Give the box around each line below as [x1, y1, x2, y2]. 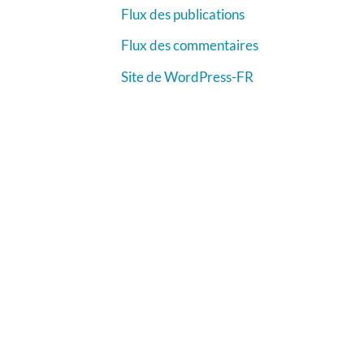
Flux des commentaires [120, 37, 258, 54]
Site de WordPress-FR [120, 67, 253, 85]
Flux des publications [120, 6, 245, 24]
